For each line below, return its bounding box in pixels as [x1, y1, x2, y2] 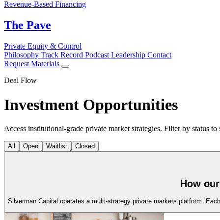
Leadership [111, 51, 147, 59]
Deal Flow [4, 76, 37, 85]
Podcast [85, 51, 111, 59]
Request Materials [4, 59, 61, 68]
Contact [147, 51, 171, 59]
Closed [75, 142, 95, 150]
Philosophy [4, 51, 41, 59]
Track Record [41, 51, 85, 59]
